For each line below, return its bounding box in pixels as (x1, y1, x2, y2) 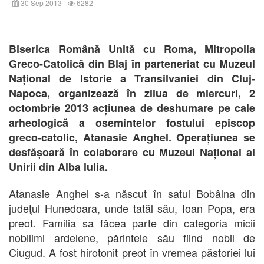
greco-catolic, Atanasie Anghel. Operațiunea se (9, 130, 255, 145)
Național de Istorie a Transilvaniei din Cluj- (9, 71, 255, 86)
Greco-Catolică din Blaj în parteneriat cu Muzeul (9, 56, 255, 71)
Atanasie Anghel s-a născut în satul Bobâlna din (9, 186, 255, 201)
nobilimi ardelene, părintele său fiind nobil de (9, 230, 255, 245)
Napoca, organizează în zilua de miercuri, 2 (9, 85, 255, 101)
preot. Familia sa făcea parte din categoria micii (9, 215, 255, 230)
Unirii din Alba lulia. (9, 159, 108, 174)
